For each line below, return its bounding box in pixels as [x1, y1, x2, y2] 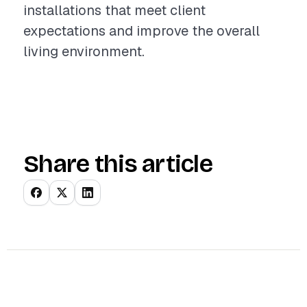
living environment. [23, 42, 145, 60]
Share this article [23, 149, 213, 179]
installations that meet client [23, 1, 206, 19]
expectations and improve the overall [23, 22, 260, 40]
